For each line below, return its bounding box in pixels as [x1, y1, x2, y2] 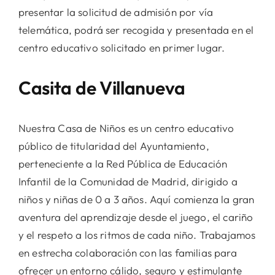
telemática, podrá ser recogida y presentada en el [18, 23, 254, 37]
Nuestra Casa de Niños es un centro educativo [18, 122, 234, 135]
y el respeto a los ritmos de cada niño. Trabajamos [18, 228, 256, 242]
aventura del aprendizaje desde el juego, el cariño [18, 211, 254, 224]
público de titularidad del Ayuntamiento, [18, 139, 209, 153]
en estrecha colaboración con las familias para [18, 246, 237, 260]
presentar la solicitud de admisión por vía [18, 6, 214, 19]
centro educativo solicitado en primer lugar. [18, 41, 225, 55]
